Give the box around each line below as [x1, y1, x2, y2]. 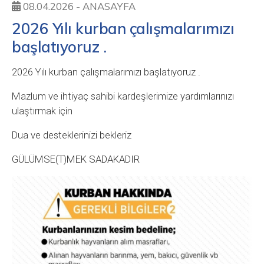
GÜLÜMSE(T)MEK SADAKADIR [12, 153, 142, 166]
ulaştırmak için [12, 105, 72, 117]
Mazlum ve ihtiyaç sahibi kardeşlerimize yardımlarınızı [12, 90, 234, 103]
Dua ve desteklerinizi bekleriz [12, 129, 131, 141]
